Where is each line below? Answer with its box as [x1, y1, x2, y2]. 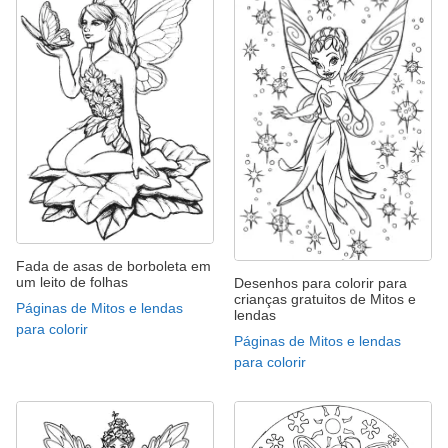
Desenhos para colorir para [234, 275, 407, 292]
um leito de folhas [16, 273, 128, 290]
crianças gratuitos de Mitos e [234, 291, 416, 308]
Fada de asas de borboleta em [16, 257, 211, 274]
